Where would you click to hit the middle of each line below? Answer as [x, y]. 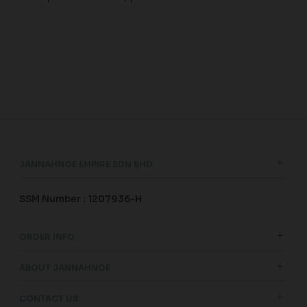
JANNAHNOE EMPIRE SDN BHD [86, 164]
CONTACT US [49, 299]
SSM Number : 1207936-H [81, 199]
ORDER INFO [47, 237]
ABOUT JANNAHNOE [65, 268]
